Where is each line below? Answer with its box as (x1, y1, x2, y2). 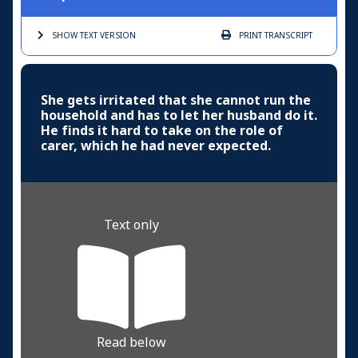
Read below (97, 332, 167, 352)
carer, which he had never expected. (41, 136, 271, 155)
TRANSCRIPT (262, 29, 312, 42)
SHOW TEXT (52, 29, 97, 42)
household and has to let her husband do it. (41, 105, 317, 125)
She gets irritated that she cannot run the (41, 90, 311, 109)
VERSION (97, 29, 136, 42)
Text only (104, 215, 160, 234)
